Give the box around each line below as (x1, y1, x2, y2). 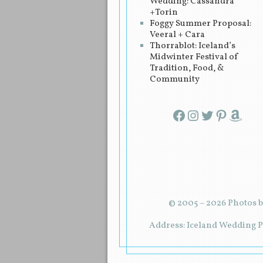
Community (150, 73, 200, 86)
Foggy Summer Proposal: (150, 17, 251, 30)
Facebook (171, 104, 180, 125)
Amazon (228, 104, 237, 125)
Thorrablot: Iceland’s (150, 39, 235, 52)
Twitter (200, 104, 207, 125)
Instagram (186, 104, 199, 125)
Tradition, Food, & (150, 62, 224, 75)
